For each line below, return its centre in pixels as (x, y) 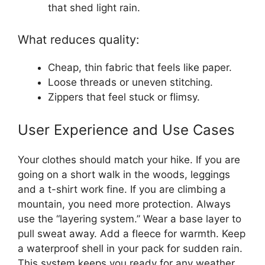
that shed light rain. (94, 8)
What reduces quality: (79, 39)
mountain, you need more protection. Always (124, 204)
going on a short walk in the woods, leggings (124, 174)
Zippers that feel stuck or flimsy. (124, 97)
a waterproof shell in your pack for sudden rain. (130, 248)
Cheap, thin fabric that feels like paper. (140, 67)
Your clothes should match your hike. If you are (129, 160)
